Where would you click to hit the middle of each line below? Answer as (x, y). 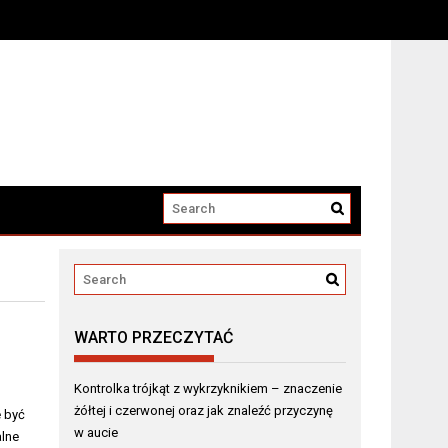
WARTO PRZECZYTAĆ (154, 338)
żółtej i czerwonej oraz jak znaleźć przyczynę (204, 411)
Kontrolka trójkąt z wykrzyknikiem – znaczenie (208, 389)
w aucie (96, 433)
